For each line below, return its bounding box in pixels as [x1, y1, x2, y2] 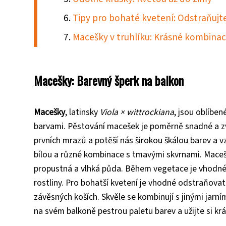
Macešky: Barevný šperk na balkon [34, 71, 184, 89]
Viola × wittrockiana [100, 105, 174, 119]
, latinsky [65, 105, 100, 119]
